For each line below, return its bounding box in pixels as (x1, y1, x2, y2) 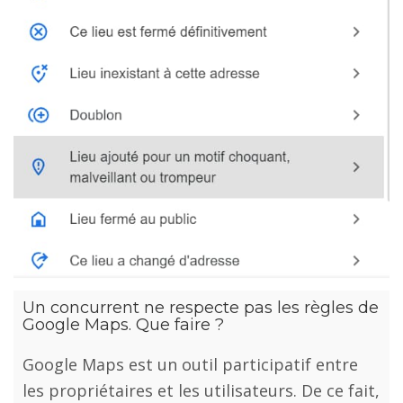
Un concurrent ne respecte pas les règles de (22, 298, 379, 318)
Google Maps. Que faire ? (22, 315, 224, 336)
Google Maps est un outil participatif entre (22, 354, 358, 376)
